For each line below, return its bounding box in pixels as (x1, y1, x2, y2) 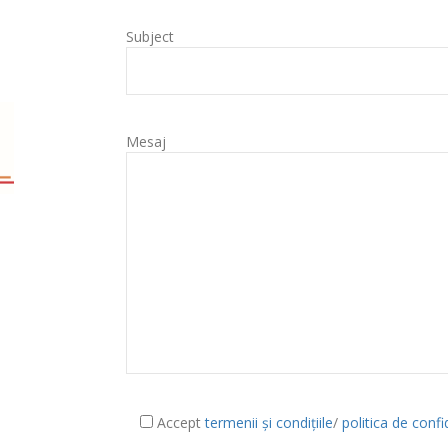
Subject (125, 26, 174, 46)
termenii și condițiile (204, 412, 333, 432)
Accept (156, 412, 205, 432)
